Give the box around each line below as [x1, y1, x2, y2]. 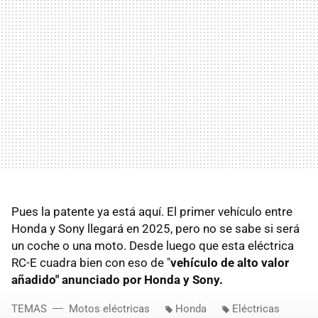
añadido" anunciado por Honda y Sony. [11, 273, 223, 287]
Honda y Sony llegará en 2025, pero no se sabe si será [11, 221, 300, 236]
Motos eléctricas [69, 302, 150, 316]
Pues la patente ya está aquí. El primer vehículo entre [11, 204, 292, 219]
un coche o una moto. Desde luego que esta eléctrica [11, 238, 294, 253]
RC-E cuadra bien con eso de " [11, 256, 170, 270]
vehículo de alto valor [170, 256, 289, 270]
